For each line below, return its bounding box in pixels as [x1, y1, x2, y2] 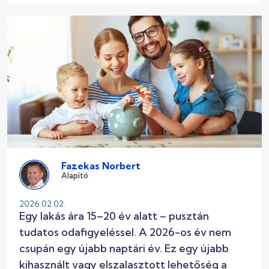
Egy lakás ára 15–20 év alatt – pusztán [19, 209, 209, 223]
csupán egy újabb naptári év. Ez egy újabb [19, 241, 229, 256]
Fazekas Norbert [61, 160, 141, 172]
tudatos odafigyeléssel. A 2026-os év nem [19, 225, 231, 240]
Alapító [61, 171, 88, 181]
